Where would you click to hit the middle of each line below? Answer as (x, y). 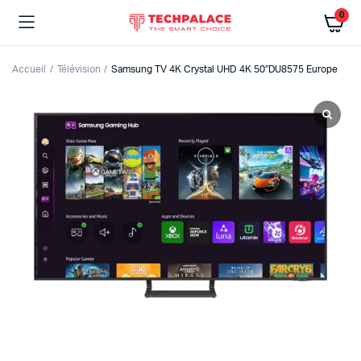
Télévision (79, 69)
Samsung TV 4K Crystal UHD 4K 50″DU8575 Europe (225, 69)
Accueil (29, 69)
